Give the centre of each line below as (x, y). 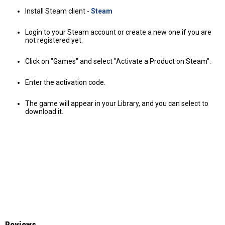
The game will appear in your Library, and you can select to (117, 103)
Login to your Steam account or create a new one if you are (118, 32)
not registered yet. (54, 40)
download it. (44, 111)
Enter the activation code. (65, 82)
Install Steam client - (58, 11)
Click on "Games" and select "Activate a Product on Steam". (118, 61)
